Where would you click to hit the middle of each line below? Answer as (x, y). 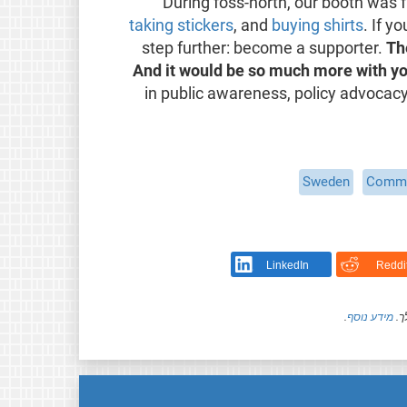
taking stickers (182, 25)
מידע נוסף (371, 317)
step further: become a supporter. (264, 48)
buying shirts (318, 25)
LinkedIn (287, 266)
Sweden (327, 181)
